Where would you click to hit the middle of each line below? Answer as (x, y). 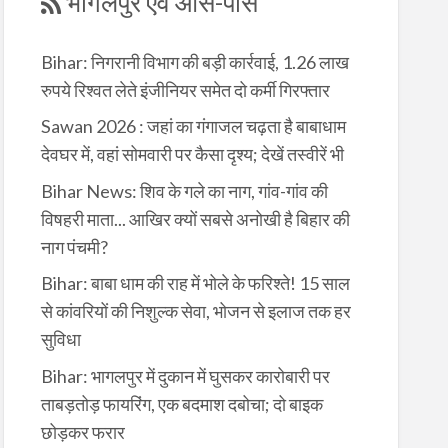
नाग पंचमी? (74, 247)
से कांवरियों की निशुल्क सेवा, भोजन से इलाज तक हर (195, 311)
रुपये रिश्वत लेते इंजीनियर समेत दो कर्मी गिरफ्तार (185, 90)
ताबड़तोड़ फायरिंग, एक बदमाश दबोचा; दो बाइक (181, 404)
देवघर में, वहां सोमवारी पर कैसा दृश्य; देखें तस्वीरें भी (192, 154)
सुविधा (60, 339)
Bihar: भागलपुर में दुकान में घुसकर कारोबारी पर (185, 376)
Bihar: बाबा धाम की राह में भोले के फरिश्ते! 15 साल (195, 283)
